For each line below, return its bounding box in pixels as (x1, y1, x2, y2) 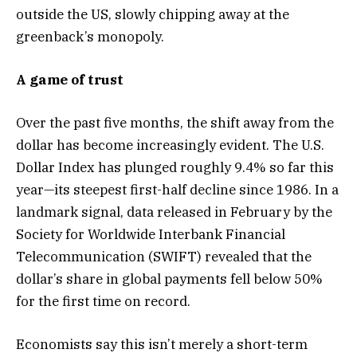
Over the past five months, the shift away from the (16, 114, 334, 132)
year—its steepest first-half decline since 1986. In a (16, 181, 339, 199)
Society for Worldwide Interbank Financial (16, 226, 285, 244)
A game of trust (16, 70, 124, 88)
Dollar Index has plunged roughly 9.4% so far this (16, 159, 334, 177)
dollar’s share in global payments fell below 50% (16, 270, 323, 288)
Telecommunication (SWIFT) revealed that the (16, 248, 312, 266)
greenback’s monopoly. (16, 27, 164, 45)
